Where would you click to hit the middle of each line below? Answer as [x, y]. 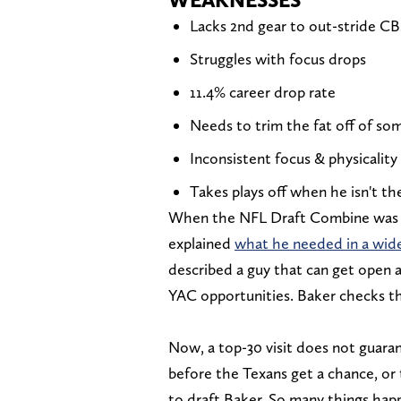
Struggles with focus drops [278, 59]
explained [201, 243]
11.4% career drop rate [263, 92]
